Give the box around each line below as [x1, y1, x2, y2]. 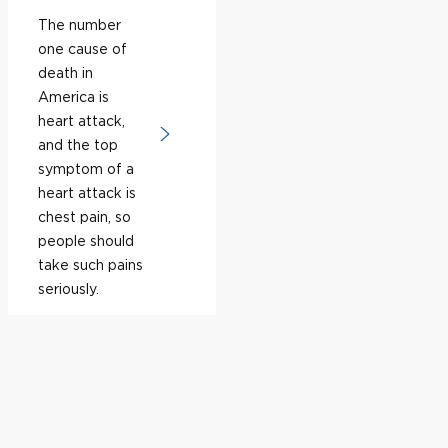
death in [38, 64, 93, 80]
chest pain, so [38, 208, 131, 224]
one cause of [38, 40, 127, 56]
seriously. [38, 280, 99, 296]
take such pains [38, 256, 143, 272]
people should [38, 232, 134, 248]
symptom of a [38, 160, 134, 176]
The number [38, 16, 121, 32]
